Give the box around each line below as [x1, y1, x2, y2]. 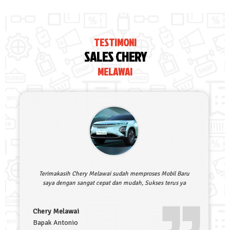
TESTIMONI [93, 35, 137, 50]
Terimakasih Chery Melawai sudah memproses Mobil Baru [39, 170, 189, 178]
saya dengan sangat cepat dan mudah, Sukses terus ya [42, 179, 186, 187]
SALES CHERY [84, 47, 146, 66]
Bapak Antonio [33, 218, 78, 227]
